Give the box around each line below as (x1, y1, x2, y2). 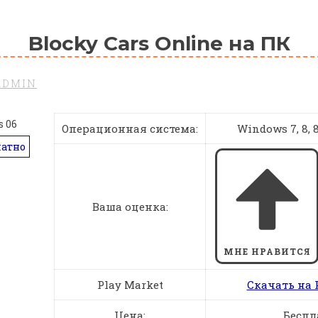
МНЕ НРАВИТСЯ (223, 246, 311, 258)
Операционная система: (62, 121, 198, 136)
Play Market (97, 277, 163, 292)
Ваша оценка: (92, 199, 168, 214)
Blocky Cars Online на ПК (28, 31, 290, 55)
